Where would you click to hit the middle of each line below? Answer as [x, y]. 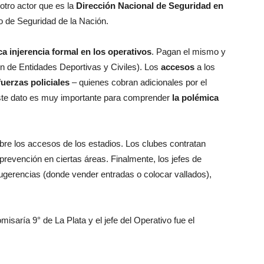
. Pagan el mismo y [189, 51]
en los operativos [116, 51]
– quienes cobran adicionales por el [139, 82]
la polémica [195, 97]
